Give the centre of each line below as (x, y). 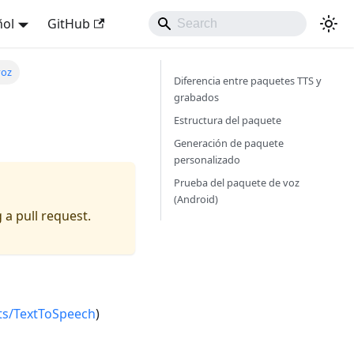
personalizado (207, 160)
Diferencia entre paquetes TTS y (248, 81)
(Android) (196, 199)
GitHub (68, 24)
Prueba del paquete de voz (237, 183)
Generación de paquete (229, 143)
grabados (196, 97)
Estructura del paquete (228, 120)
